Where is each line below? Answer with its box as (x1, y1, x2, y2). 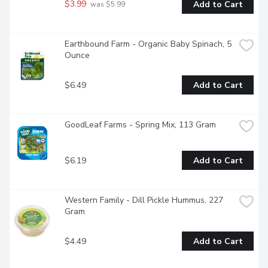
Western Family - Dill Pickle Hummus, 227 (65, 194, 223, 206)
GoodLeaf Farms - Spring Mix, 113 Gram (65, 119, 216, 131)
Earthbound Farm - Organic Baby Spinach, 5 (65, 38, 232, 50)
